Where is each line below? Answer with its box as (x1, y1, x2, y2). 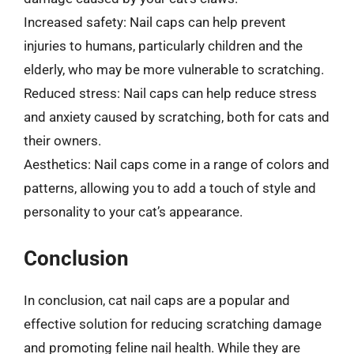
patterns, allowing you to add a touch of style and (24, 180, 316, 196)
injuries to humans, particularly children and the (24, 38, 303, 54)
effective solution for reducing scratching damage (24, 315, 322, 332)
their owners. (24, 133, 101, 149)
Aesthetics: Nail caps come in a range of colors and (24, 156, 330, 172)
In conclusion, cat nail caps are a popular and (24, 292, 290, 308)
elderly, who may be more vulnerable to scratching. (24, 62, 324, 77)
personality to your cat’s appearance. (24, 204, 243, 220)
